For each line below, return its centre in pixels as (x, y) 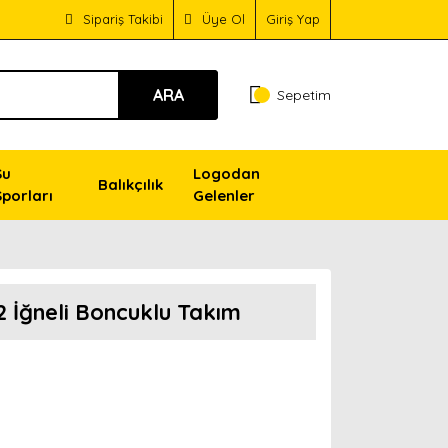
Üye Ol (223, 19)
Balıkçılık (130, 184)
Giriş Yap (293, 19)
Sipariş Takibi (123, 19)
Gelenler (223, 195)
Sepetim (304, 94)
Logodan (226, 173)
